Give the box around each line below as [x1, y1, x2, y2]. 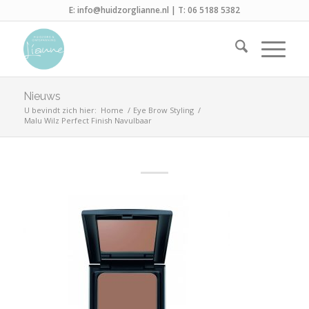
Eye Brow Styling [132, 105, 194, 115]
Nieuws [23, 90, 61, 103]
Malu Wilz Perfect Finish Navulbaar [23, 115, 152, 126]
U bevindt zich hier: [23, 105, 97, 115]
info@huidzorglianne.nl [77, 4, 169, 16]
